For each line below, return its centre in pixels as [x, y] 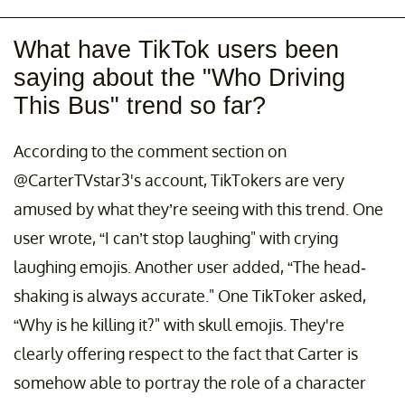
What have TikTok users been [176, 49]
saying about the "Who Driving [179, 77]
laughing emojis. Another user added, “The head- [190, 266]
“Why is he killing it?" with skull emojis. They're [179, 324]
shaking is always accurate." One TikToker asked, [190, 295]
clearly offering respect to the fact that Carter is [186, 353]
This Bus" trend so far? [140, 105]
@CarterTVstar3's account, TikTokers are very [179, 179]
